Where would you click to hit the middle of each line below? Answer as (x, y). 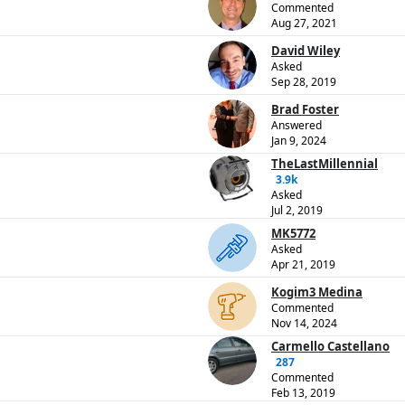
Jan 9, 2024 (299, 141)
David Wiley (306, 51)
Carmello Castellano (330, 347)
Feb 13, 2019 (303, 393)
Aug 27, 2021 (304, 24)
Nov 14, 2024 (304, 324)
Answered (297, 126)
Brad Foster (305, 110)
